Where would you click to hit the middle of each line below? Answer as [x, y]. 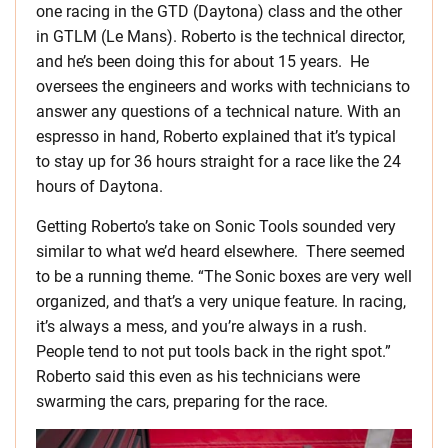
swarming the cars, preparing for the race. [182, 402]
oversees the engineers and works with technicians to [223, 87]
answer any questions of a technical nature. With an [218, 112]
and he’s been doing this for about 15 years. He [202, 62]
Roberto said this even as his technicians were [198, 377]
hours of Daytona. [99, 187]
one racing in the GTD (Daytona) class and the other [219, 12]
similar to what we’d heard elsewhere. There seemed [220, 252]
